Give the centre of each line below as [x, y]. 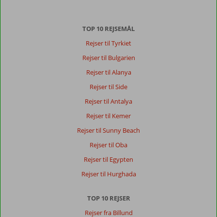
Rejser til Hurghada [108, 174]
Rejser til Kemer [108, 116]
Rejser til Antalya [108, 101]
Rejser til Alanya [108, 72]
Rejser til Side [108, 87]
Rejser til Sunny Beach [108, 130]
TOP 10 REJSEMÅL [108, 29]
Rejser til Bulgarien [108, 58]
